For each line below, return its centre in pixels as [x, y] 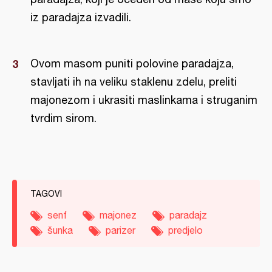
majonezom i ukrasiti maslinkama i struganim [144, 100]
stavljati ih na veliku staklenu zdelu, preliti [134, 82]
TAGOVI [46, 194]
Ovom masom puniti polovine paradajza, [132, 63]
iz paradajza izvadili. [81, 17]
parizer [121, 230]
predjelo [185, 230]
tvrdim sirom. [63, 118]
